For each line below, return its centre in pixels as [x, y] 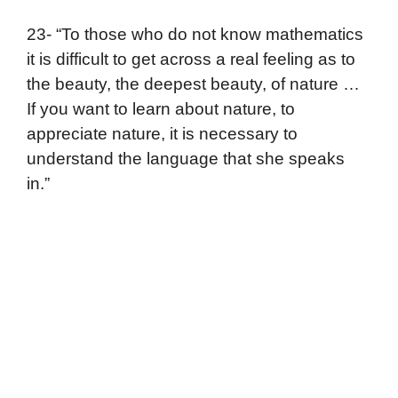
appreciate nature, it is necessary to [162, 134]
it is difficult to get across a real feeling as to [191, 60]
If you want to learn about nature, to [161, 109]
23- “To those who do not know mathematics [195, 35]
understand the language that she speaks [186, 159]
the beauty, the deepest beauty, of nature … [193, 84]
